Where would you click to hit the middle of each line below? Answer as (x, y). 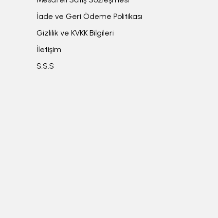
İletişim (49, 50)
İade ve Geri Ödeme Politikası (89, 17)
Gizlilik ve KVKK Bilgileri (75, 33)
